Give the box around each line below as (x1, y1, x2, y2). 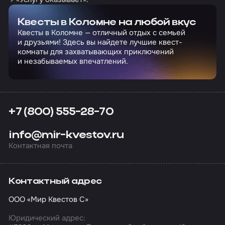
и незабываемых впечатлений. (17, 56, 128, 66)
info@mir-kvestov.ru (9, 129, 124, 141)
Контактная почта (9, 140, 73, 151)
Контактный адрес (9, 177, 102, 186)
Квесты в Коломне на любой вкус (17, 18, 196, 28)
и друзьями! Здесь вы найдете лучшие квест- (17, 37, 182, 47)
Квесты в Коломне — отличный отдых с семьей (17, 28, 185, 38)
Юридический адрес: (9, 212, 86, 223)
